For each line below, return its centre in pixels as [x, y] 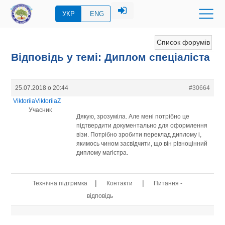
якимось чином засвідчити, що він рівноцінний [142, 143]
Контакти [119, 184]
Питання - [168, 184]
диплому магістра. [102, 152]
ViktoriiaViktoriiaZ [37, 101]
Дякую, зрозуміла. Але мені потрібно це [133, 116]
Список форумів [183, 42]
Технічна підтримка [60, 184]
